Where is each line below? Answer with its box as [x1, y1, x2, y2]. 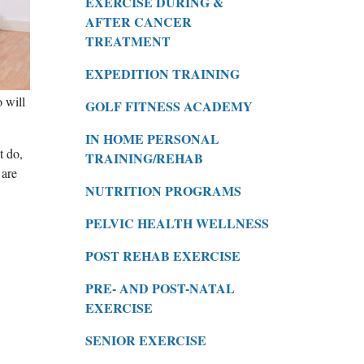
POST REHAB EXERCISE [85, 245, 240, 265]
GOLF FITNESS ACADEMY [85, 96, 253, 115]
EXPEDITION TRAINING [85, 63, 240, 83]
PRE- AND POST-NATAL [85, 278, 235, 297]
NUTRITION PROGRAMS [85, 180, 241, 200]
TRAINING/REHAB [85, 148, 203, 167]
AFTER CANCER [85, 11, 192, 31]
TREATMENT [85, 31, 171, 50]
